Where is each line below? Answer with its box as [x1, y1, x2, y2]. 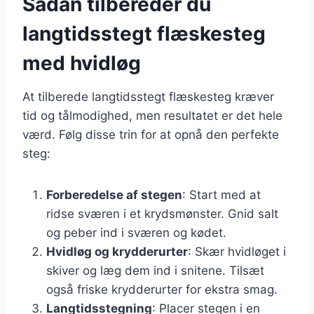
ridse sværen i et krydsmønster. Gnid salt [46, 206, 278, 221]
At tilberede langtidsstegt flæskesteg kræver [22, 89, 274, 104]
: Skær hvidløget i [188, 244, 286, 259]
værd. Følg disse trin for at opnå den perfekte [22, 127, 279, 142]
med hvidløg [22, 50, 141, 75]
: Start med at [182, 187, 261, 202]
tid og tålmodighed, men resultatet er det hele [22, 108, 282, 123]
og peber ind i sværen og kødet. [46, 225, 226, 240]
